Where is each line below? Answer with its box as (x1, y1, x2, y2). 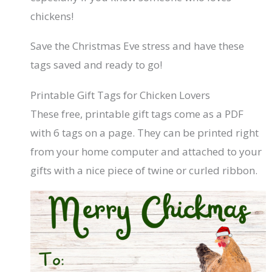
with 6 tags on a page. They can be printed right (30, 125, 259, 140)
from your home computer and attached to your (30, 144, 262, 158)
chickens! (30, 8, 74, 23)
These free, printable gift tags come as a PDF (30, 106, 244, 121)
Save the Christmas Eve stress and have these (30, 39, 245, 53)
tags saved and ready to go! (30, 58, 163, 72)
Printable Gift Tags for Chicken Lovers (30, 87, 211, 102)
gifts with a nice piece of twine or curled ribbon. (30, 163, 258, 177)
